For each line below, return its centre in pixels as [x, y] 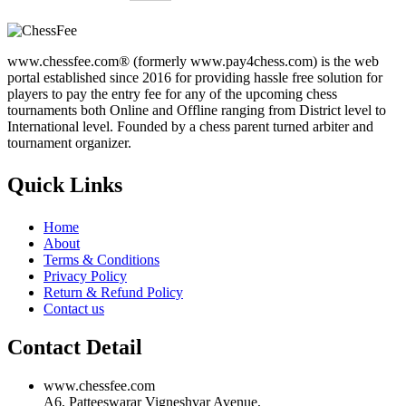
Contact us [74, 308]
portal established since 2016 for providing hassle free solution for [195, 77]
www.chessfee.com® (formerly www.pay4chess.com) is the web [193, 61]
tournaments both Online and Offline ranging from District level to [197, 110]
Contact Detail [75, 347]
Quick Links [65, 184]
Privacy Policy [85, 275]
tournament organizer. [69, 142]
